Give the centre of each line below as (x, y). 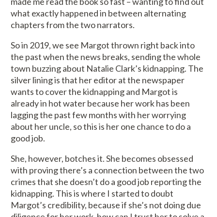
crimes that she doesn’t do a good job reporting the (106, 182)
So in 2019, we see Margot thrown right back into (103, 45)
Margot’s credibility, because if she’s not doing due (106, 205)
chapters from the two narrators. (74, 25)
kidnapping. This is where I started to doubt (92, 194)
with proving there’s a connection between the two (108, 170)
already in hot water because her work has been (101, 103)
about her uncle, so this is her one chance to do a (101, 127)
